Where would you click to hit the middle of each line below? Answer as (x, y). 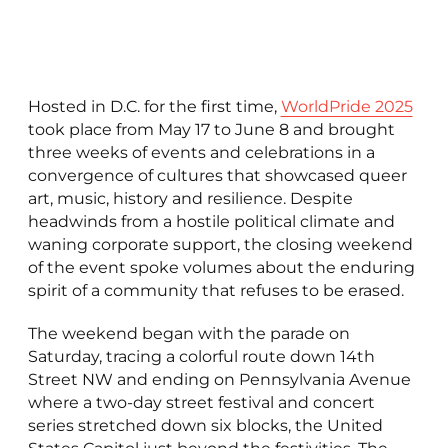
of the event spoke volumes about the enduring (221, 268)
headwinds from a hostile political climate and (211, 222)
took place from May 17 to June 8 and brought (211, 130)
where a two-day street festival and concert (201, 403)
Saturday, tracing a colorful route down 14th (201, 357)
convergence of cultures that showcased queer (217, 176)
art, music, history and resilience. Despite (190, 199)
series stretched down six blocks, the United (205, 426)
